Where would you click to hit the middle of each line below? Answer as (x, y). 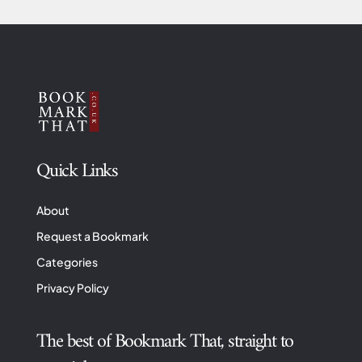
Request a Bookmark (92, 236)
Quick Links (77, 172)
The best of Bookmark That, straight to (164, 342)
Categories (67, 262)
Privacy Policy (72, 288)
